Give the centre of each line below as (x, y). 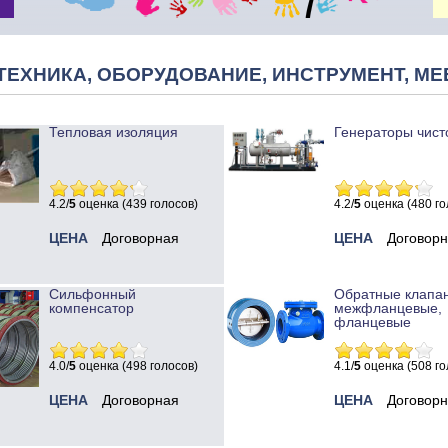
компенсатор (91, 308)
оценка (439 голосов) (137, 204)
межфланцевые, (388, 308)
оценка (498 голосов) (137, 366)
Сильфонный (92, 294)
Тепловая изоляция (113, 132)
